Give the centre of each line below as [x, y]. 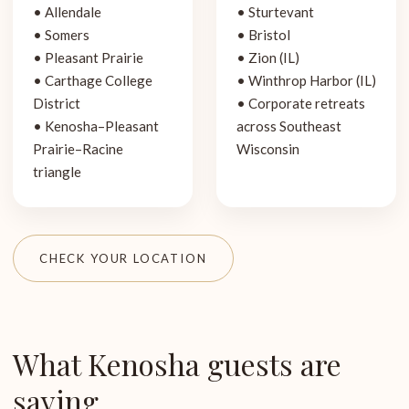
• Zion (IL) [268, 58]
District [57, 103]
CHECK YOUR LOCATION [123, 258]
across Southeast [289, 126]
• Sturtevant [275, 12]
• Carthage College [93, 80]
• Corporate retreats [301, 103]
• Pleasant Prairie [88, 58]
